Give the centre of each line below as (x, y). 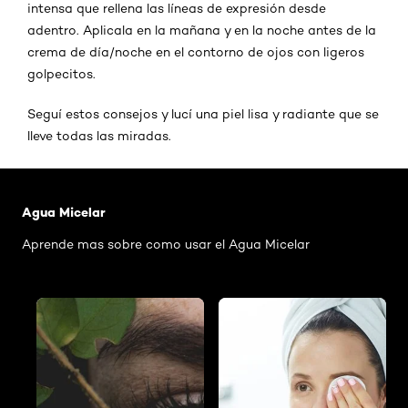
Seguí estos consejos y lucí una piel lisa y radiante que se (203, 113)
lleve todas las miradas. (99, 135)
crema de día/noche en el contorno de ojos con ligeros (196, 51)
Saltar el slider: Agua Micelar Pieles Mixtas (168, 177)
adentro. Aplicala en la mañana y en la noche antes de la (202, 30)
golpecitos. (63, 73)
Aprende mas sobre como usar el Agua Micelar (166, 244)
